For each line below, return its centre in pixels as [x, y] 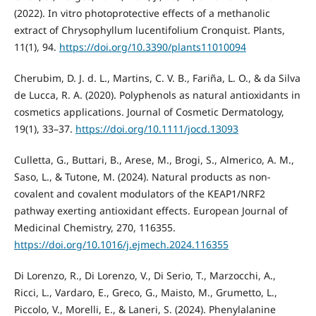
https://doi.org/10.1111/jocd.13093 [157, 129]
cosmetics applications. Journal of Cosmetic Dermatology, [149, 112]
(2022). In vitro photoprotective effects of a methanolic [142, 13]
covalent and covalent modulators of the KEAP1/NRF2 [139, 194]
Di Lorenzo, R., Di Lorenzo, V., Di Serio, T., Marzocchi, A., [145, 276]
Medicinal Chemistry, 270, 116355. [95, 228]
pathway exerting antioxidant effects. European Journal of [151, 211]
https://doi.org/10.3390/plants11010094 [152, 47]
